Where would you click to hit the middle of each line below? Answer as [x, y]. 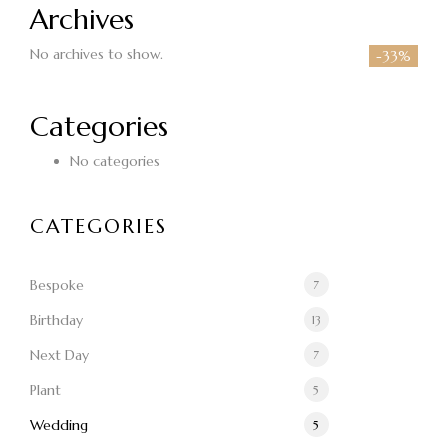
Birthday [56, 319]
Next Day [59, 354]
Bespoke [57, 284]
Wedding [59, 424]
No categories [115, 161]
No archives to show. [96, 54]
